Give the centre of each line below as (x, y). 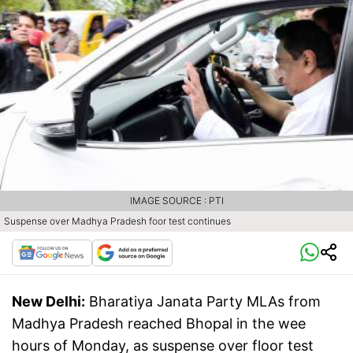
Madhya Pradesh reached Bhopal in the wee (159, 323)
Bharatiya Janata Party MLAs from (205, 301)
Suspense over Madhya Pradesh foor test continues (117, 221)
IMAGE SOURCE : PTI (176, 200)
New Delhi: (48, 301)
